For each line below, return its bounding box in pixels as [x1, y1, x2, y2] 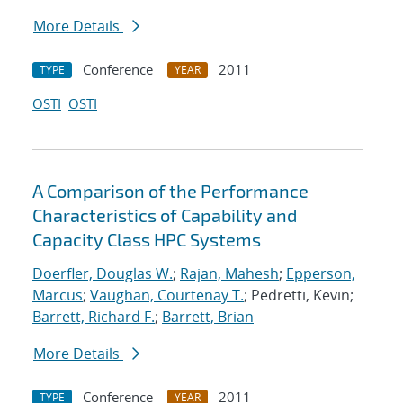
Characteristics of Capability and [32, 204, 297, 227]
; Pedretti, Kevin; [244, 285, 354, 306]
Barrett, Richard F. [32, 307, 155, 327]
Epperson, [286, 264, 355, 284]
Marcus [32, 285, 83, 306]
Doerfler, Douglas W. [32, 264, 173, 284]
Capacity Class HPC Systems [32, 228, 261, 251]
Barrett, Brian [162, 307, 254, 327]
